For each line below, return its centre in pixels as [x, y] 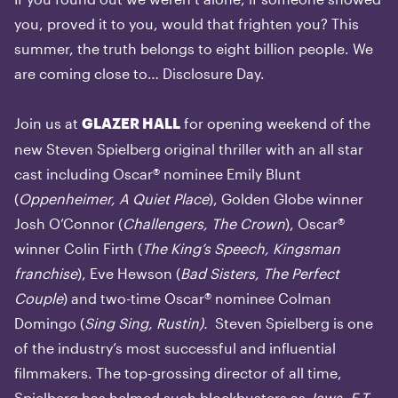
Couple [39, 298]
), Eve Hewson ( [129, 273]
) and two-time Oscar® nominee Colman [197, 298]
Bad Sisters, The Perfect [260, 273]
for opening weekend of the [275, 123]
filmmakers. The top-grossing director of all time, [178, 373]
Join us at [48, 123]
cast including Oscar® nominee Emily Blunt [158, 174]
